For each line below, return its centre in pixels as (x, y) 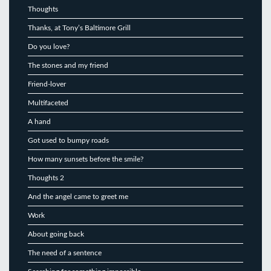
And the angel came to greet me (78, 196)
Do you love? (49, 46)
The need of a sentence (65, 253)
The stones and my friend (68, 65)
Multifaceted (48, 103)
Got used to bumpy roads (68, 140)
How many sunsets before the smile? (86, 159)
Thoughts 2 (46, 178)
